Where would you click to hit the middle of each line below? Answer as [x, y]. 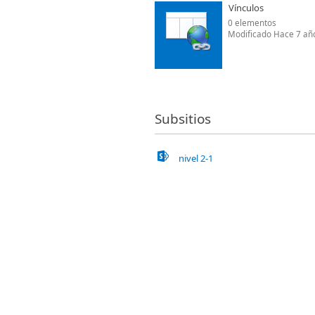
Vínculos [246, 8]
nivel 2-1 [196, 158]
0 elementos [252, 22]
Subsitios [183, 119]
